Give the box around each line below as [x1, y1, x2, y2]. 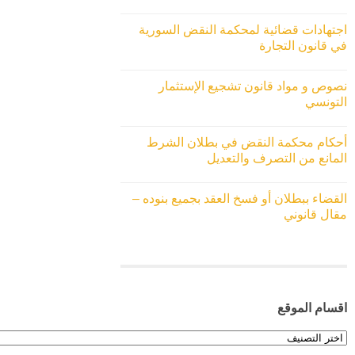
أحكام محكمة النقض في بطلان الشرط [147, 136, 347, 150]
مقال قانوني [284, 208, 347, 222]
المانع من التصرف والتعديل [207, 151, 347, 166]
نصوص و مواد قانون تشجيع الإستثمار [158, 79, 347, 94]
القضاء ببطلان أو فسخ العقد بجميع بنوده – [132, 192, 347, 206]
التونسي [305, 95, 347, 109]
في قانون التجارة [259, 39, 347, 53]
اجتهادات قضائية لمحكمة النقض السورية [139, 23, 347, 37]
